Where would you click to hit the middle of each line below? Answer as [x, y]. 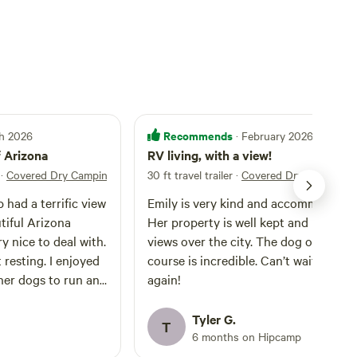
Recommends [198, 135]
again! [164, 279]
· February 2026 [275, 135]
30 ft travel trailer [190, 175]
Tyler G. [214, 319]
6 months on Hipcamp [247, 336]
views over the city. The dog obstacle [250, 241]
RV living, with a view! [210, 155]
